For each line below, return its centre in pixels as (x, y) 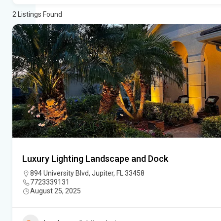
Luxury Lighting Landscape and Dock (95, 159)
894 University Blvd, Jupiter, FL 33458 (87, 173)
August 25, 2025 (55, 191)
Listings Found (39, 15)
